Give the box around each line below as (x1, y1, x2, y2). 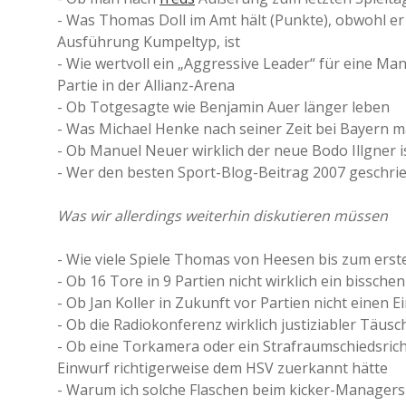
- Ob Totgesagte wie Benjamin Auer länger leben (57, 97, 390, 117)
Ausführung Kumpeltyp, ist (57, 32, 240, 52)
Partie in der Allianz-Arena (57, 75, 235, 95)
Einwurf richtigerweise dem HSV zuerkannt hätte (57, 358, 388, 378)
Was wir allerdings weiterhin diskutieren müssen (57, 206, 388, 226)
